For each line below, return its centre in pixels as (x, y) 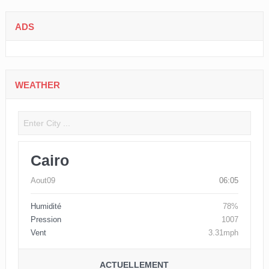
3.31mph (224, 233)
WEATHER (37, 85)
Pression (46, 220)
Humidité (46, 207)
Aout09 (43, 181)
